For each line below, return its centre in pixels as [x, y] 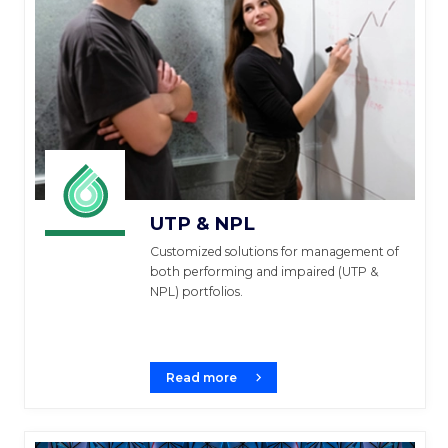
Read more [201, 378]
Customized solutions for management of [274, 252]
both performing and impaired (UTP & [264, 272]
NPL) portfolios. [196, 292]
